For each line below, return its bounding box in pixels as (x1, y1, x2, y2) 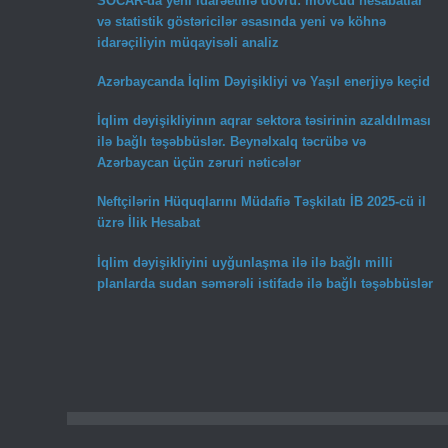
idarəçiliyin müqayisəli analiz (97, 34, 280, 50)
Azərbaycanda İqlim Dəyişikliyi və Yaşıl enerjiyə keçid (97, 74, 431, 90)
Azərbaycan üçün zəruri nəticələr (97, 155, 302, 171)
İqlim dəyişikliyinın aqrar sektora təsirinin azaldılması (97, 113, 432, 129)
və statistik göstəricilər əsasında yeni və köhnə (97, 13, 387, 29)
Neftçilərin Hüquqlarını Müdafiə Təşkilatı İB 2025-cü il (97, 194, 427, 210)
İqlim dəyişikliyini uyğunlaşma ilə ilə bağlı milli (97, 254, 394, 270)
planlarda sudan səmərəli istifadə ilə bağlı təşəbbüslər (97, 275, 434, 291)
